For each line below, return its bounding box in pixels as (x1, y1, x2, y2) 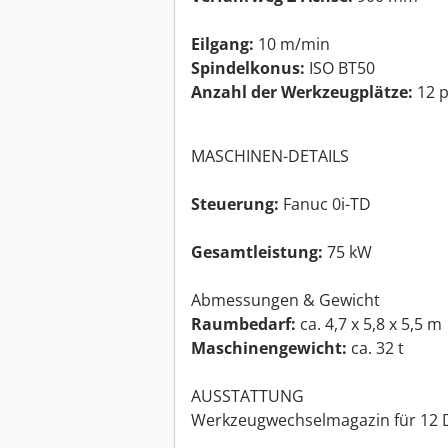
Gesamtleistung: (191, 241, 323, 264)
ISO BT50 (305, 57, 375, 80)
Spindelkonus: (191, 57, 305, 80)
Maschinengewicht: (191, 337, 347, 360)
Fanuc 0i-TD (279, 193, 371, 216)
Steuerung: (191, 193, 279, 216)
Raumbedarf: (191, 313, 300, 336)
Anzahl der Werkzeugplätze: (191, 81, 413, 104)
